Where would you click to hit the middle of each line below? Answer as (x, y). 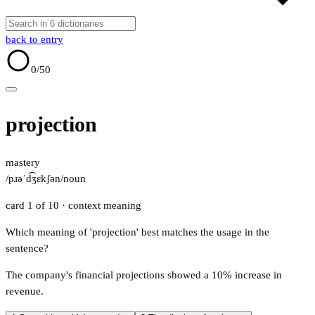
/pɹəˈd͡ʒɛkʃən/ (34, 179)
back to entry (34, 39)
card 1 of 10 (34, 206)
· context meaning (102, 206)
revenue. (25, 291)
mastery (23, 163)
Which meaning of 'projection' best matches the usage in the (137, 232)
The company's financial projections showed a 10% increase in (144, 275)
